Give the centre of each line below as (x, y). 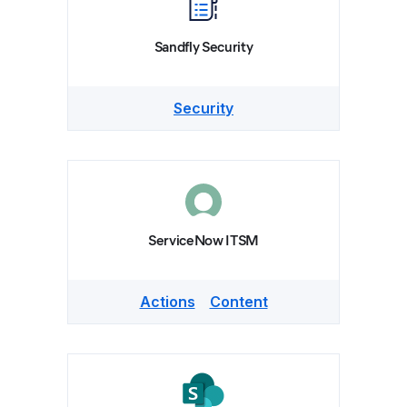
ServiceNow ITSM (203, 240)
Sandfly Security (203, 47)
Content (238, 302)
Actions (167, 302)
